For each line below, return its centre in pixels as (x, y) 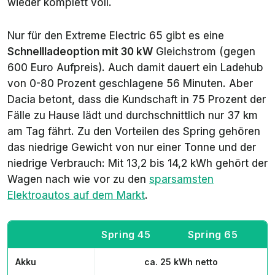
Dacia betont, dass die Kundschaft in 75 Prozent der (137, 100)
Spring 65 (213, 235)
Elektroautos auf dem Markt (76, 196)
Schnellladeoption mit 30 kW (80, 52)
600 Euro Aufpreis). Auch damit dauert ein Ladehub (135, 68)
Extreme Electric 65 (114, 36)
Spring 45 (126, 235)
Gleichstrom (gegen (204, 52)
